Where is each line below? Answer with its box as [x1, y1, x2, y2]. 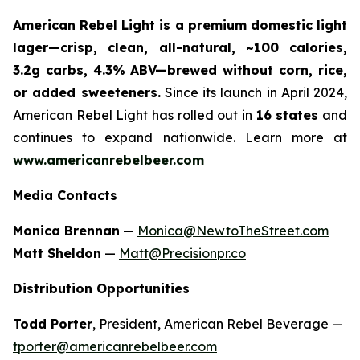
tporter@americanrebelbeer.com [13, 337, 217, 354]
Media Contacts [13, 186, 117, 203]
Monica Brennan [13, 222, 120, 239]
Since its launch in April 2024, [160, 84, 347, 100]
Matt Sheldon [13, 244, 101, 261]
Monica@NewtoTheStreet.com [137, 222, 329, 239]
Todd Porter [13, 315, 92, 332]
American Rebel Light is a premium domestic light [13, 16, 347, 33]
